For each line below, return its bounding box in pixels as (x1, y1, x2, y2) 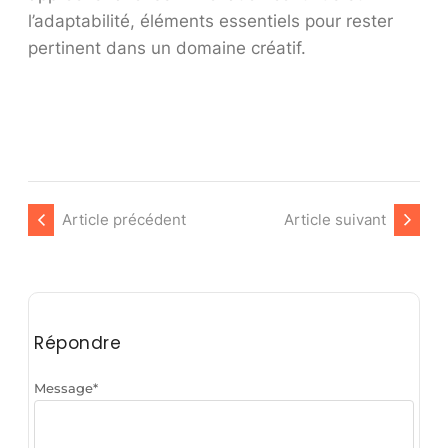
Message (34, 379, 93, 396)
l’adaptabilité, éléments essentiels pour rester (28, 10, 393, 31)
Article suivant (284, 209, 386, 229)
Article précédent (62, 209, 186, 229)
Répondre (34, 330, 121, 355)
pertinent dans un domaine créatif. (28, 37, 306, 58)
